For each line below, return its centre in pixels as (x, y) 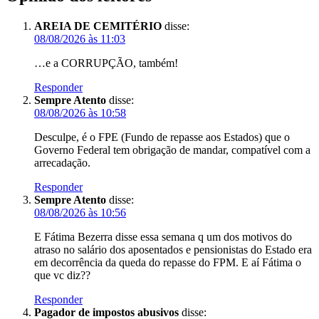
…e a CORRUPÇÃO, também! (106, 63)
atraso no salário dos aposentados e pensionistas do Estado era (173, 250)
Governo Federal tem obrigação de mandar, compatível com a (172, 150)
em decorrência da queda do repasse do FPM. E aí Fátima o (168, 262)
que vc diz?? (62, 275)
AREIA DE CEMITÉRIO (98, 26)
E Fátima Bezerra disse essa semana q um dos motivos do (163, 237)
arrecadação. (62, 163)
